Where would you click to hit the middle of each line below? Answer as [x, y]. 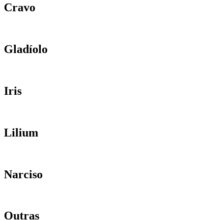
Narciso [23, 174]
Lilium [21, 132]
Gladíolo [26, 49]
